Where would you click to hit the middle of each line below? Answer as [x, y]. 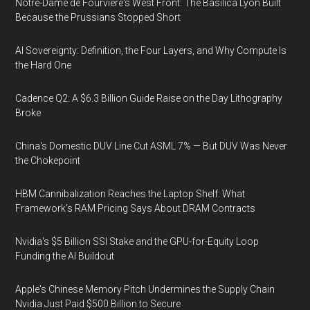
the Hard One [44, 65]
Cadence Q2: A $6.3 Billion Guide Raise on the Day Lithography [149, 98]
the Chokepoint [48, 161]
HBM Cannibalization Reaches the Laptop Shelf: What [130, 194]
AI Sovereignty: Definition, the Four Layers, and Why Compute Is [151, 51]
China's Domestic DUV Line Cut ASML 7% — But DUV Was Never [152, 146]
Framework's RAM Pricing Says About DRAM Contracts [136, 208]
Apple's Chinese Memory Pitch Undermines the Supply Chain [145, 289]
